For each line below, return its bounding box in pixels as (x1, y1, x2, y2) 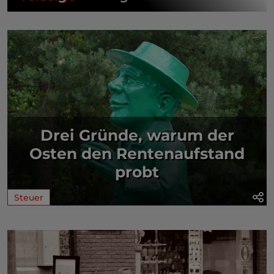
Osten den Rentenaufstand (29, 144, 245, 163)
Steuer (14, 191, 43, 203)
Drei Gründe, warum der (40, 125, 234, 144)
